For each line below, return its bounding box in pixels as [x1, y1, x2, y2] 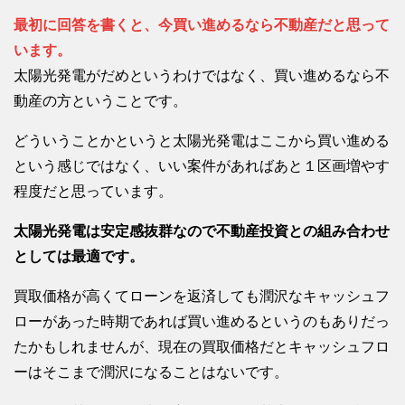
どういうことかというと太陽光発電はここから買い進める [14, 132, 390, 148]
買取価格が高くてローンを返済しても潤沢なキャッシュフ [14, 287, 390, 304]
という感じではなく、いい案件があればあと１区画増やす [14, 157, 390, 174]
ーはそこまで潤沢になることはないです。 [14, 363, 288, 380]
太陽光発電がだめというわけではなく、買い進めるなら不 [14, 67, 390, 83]
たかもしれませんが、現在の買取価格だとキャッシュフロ [14, 338, 390, 354]
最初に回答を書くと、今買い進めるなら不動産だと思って [14, 16, 390, 33]
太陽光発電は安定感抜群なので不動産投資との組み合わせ [14, 222, 390, 239]
